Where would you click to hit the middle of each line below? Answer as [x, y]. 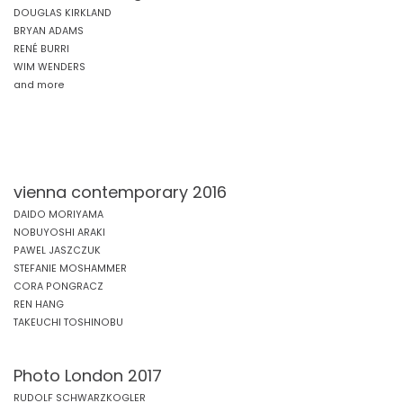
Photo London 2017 [88, 376]
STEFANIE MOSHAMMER [70, 269]
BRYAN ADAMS [49, 31]
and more [39, 85]
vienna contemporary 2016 [120, 192]
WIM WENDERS [49, 67]
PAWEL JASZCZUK [57, 251]
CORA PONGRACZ [58, 287]
